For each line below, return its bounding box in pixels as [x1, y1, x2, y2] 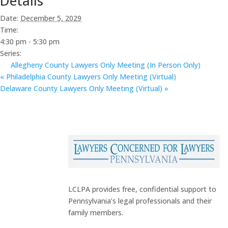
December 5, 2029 [20, 13, 81, 23]
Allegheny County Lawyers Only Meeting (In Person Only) [11, 60, 201, 70]
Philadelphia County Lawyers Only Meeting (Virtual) [4, 71, 176, 81]
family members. [68, 208, 124, 218]
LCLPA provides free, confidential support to [68, 184, 217, 194]
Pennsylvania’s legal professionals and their [68, 196, 212, 206]
